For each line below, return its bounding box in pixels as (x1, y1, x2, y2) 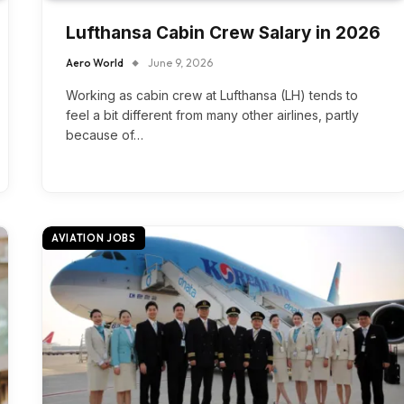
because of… (66, 127, 143, 143)
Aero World (66, 56, 124, 70)
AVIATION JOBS (51, 232, 136, 245)
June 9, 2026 (148, 56, 213, 70)
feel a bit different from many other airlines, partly (66, 107, 359, 124)
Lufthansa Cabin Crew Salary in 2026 (66, 23, 381, 44)
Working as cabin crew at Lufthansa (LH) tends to (66, 87, 358, 104)
